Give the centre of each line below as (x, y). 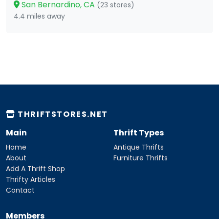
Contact (20, 190)
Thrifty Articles (31, 180)
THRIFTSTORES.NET (62, 114)
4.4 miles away (39, 16)
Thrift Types (139, 133)
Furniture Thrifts (141, 158)
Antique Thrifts (139, 147)
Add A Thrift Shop (35, 169)
